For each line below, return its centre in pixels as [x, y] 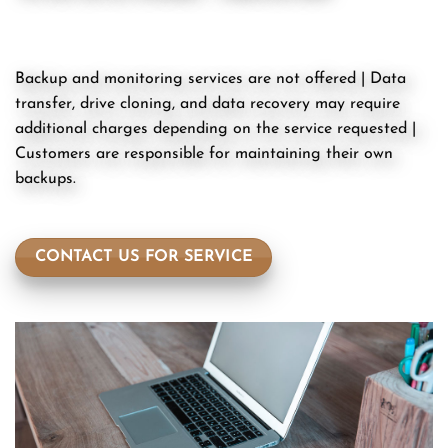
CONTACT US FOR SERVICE [143, 256]
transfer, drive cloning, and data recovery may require [207, 104]
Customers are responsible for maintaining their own [204, 154]
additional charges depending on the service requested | [215, 129]
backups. [45, 179]
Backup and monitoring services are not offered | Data [210, 79]
